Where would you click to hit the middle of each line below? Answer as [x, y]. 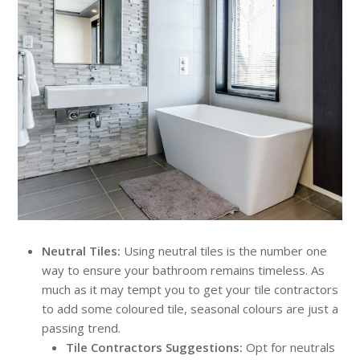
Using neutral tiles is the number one [226, 250]
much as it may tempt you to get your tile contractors [190, 289]
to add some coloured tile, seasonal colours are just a [190, 308]
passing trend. [83, 327]
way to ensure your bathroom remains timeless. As [184, 270]
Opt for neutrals [291, 347]
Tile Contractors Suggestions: [155, 347]
